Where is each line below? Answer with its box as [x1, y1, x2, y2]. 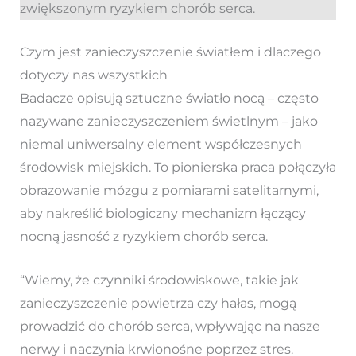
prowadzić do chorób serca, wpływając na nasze [19, 318, 320, 334]
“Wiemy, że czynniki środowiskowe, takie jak [19, 272, 299, 288]
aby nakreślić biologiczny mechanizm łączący [19, 205, 306, 221]
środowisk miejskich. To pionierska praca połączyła [19, 159, 336, 175]
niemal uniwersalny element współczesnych [19, 136, 302, 152]
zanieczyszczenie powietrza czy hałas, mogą [19, 295, 296, 311]
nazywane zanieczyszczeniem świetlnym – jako [19, 113, 318, 129]
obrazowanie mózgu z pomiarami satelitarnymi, [19, 182, 319, 198]
